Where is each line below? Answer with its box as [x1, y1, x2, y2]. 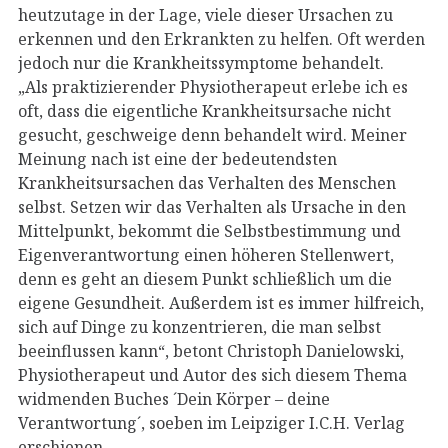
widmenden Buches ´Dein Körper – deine [18, 387, 330, 410]
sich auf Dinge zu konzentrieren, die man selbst [18, 315, 381, 338]
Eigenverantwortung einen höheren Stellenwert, [18, 243, 394, 266]
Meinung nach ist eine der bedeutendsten [18, 147, 337, 170]
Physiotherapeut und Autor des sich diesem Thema [18, 363, 407, 386]
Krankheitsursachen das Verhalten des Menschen [18, 171, 396, 194]
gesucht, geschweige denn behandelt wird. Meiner [18, 123, 407, 146]
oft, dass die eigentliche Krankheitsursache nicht [18, 99, 391, 122]
